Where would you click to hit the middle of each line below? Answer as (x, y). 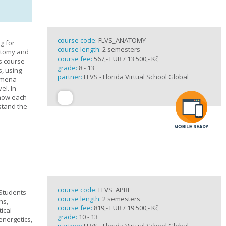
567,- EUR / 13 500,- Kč (125, 59)
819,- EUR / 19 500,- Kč (125, 208)
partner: (71, 77)
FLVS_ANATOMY (122, 40)
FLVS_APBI (114, 190)
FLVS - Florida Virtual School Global (136, 77)
